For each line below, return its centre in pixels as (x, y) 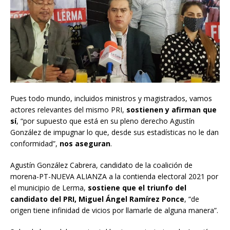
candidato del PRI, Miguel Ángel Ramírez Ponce (97, 199)
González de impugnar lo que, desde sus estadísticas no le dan (114, 132)
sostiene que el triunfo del (137, 188)
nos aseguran (85, 144)
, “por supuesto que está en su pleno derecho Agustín (106, 121)
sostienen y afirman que (171, 110)
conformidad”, (35, 144)
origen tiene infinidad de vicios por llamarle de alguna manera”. (114, 210)
